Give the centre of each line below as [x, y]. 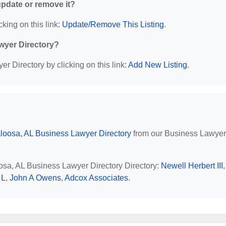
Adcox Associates [96, 178]
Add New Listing [158, 65]
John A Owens [35, 178]
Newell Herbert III [192, 165]
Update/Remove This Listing [113, 24]
